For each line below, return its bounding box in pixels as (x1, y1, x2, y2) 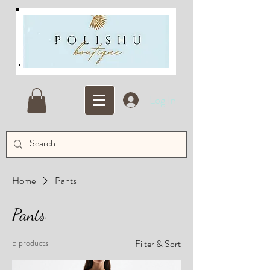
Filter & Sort (135, 236, 181, 251)
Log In (149, 92, 177, 108)
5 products (12, 236, 48, 249)
